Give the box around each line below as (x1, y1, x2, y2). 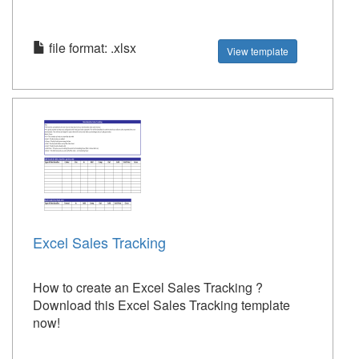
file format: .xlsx (46, 38, 136, 58)
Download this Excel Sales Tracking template (33, 296, 290, 315)
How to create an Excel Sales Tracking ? (33, 278, 263, 297)
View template (227, 44, 289, 58)
